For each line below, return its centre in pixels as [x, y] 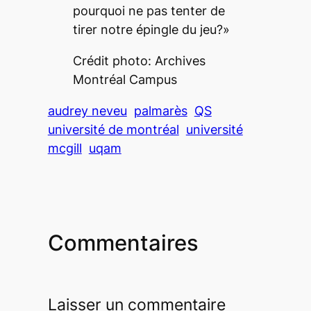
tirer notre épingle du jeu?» [151, 29]
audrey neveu [87, 110]
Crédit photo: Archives [139, 60]
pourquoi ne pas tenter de [149, 10]
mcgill [65, 148]
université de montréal [113, 129]
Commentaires [123, 243]
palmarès [160, 110]
